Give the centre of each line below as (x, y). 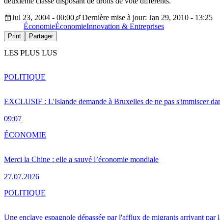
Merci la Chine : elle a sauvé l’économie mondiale (81, 159)
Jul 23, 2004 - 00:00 (43, 18)
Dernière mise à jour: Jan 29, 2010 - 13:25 (147, 18)
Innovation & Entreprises (125, 27)
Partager (41, 36)
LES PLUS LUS (30, 53)
